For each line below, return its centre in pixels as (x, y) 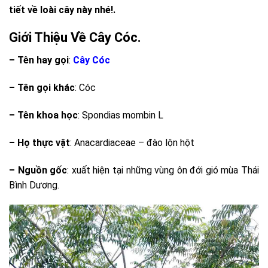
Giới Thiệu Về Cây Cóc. (75, 38)
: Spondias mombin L (121, 115)
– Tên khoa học (43, 115)
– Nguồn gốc (38, 170)
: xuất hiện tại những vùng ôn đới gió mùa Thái (163, 170)
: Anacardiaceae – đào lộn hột (132, 142)
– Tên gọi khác (42, 88)
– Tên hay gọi (39, 60)
